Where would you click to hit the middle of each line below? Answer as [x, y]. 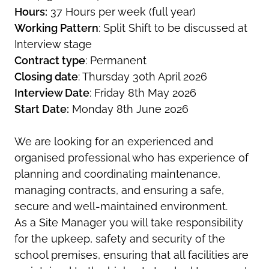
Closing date [46, 76]
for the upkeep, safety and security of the [120, 238]
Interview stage [53, 44]
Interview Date [52, 92]
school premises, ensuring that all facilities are [131, 255]
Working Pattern [56, 28]
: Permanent [116, 60]
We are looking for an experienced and [114, 141]
